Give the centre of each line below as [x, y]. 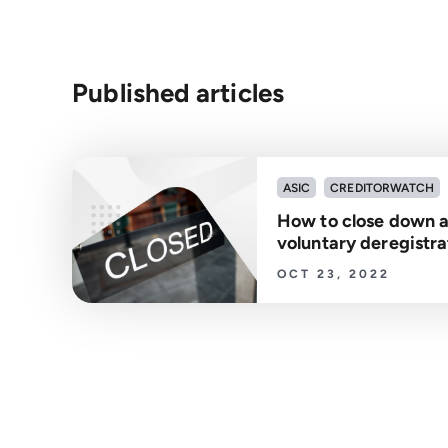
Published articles [178, 93]
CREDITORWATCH [382, 188]
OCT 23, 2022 [333, 274]
